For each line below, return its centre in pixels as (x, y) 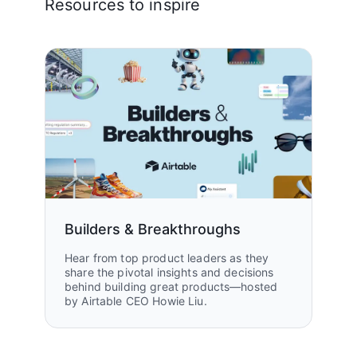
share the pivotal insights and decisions (169, 272)
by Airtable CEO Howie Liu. (136, 300)
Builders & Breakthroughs (153, 229)
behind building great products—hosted (171, 286)
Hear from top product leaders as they (167, 257)
